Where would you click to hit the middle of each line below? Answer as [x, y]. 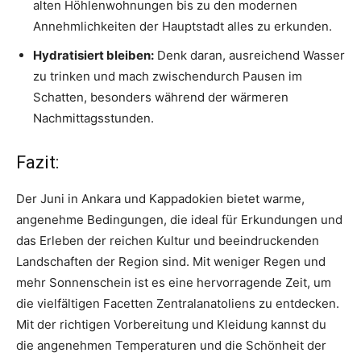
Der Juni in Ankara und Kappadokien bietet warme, [160, 199]
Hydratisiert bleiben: [93, 56]
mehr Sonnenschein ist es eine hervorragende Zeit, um [174, 283]
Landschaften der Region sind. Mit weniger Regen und [171, 262]
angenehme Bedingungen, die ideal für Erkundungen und [179, 220]
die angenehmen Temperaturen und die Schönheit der [171, 346]
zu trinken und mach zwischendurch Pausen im [168, 77]
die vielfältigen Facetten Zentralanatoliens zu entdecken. [178, 304]
